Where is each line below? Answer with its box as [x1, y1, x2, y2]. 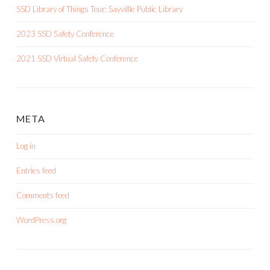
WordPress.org [16, 215, 66, 225]
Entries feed [16, 166, 56, 176]
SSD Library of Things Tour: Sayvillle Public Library [16, 4, 183, 14]
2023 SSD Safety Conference [16, 29, 114, 39]
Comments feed [16, 190, 69, 201]
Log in [16, 141, 36, 151]
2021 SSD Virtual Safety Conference [16, 54, 138, 64]
